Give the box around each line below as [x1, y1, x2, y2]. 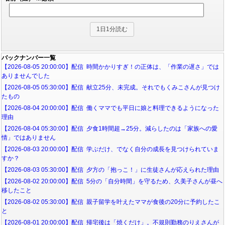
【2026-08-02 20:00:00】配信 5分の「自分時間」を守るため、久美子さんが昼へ [2, 177, 222, 185]
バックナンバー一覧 [2, 54, 56, 61]
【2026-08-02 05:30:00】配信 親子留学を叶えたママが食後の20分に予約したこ [2, 198, 220, 205]
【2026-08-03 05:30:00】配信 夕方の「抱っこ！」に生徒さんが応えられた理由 [2, 166, 219, 173]
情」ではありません [2, 134, 56, 141]
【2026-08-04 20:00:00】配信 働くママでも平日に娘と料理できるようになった [2, 104, 219, 111]
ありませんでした [2, 72, 50, 79]
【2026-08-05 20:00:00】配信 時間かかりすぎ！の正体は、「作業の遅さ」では [2, 63, 219, 70]
